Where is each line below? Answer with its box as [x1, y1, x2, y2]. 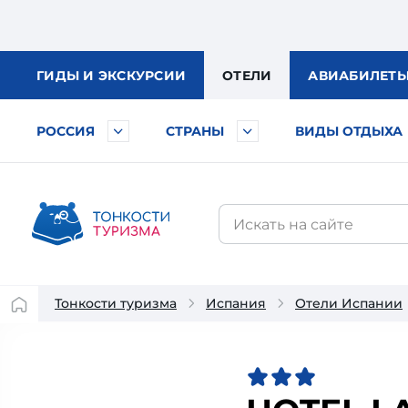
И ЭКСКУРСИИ [83, 67, 186, 84]
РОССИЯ [36, 123, 95, 139]
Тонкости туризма [55, 295, 177, 311]
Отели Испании [295, 295, 403, 311]
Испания [206, 295, 266, 311]
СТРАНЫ [166, 123, 224, 139]
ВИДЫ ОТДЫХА [295, 123, 403, 139]
